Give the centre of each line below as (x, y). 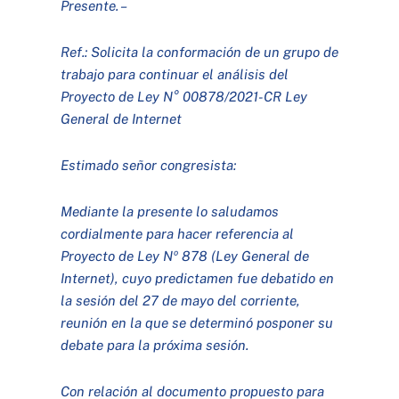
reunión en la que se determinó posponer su (197, 322)
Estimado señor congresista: (149, 165)
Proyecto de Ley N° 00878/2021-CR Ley (184, 97)
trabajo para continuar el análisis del (175, 74)
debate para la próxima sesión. (155, 345)
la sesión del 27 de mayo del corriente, (181, 300)
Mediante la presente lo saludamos (170, 211)
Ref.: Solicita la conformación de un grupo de (200, 52)
